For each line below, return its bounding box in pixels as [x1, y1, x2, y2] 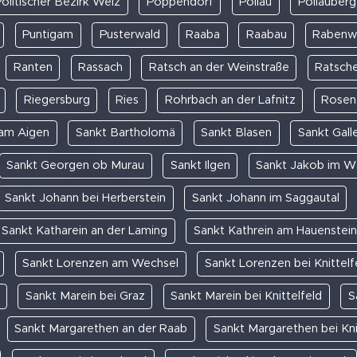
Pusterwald [99, 28, 160, 41]
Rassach [78, 61, 123, 73]
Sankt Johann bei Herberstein [5, 191, 166, 204]
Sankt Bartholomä [75, 126, 175, 139]
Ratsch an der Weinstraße [148, 61, 289, 73]
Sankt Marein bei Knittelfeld [171, 289, 322, 302]
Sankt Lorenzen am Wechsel [22, 257, 179, 269]
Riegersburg [23, 93, 90, 106]
